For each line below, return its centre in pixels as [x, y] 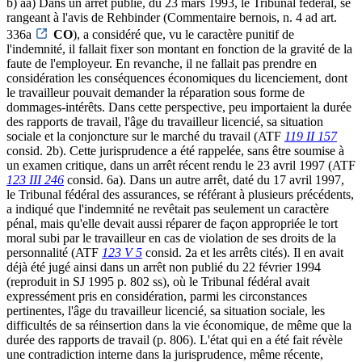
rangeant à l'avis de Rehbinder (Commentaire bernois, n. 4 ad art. [172, 17]
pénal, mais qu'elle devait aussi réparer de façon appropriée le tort [172, 223]
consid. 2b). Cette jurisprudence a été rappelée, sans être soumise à [175, 150]
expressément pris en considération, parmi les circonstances [157, 296]
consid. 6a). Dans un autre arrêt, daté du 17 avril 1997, [204, 179]
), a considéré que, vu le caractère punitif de [183, 34]
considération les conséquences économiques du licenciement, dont [177, 78]
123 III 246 [35, 179]
